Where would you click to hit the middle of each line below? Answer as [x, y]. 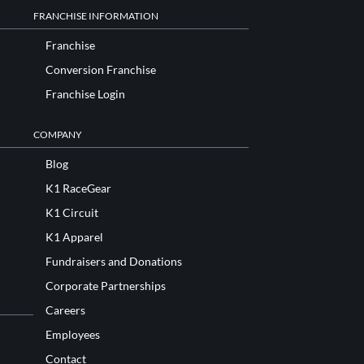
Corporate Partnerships [106, 286]
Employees [73, 334]
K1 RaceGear [78, 188]
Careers [65, 310]
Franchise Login [85, 94]
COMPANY [58, 134]
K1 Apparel [74, 237]
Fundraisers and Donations [114, 261]
